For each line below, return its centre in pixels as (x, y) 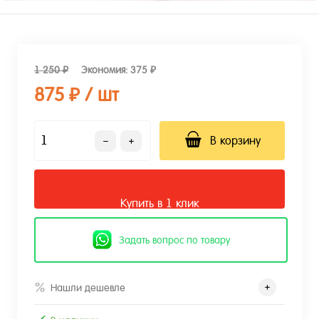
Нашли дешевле (88, 287)
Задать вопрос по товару (174, 240)
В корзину (235, 141)
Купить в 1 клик (159, 203)
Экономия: (106, 70)
